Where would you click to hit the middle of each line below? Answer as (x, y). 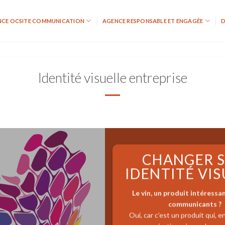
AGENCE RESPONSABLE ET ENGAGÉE (153, 21)
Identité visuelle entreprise (113, 78)
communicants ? (195, 204)
